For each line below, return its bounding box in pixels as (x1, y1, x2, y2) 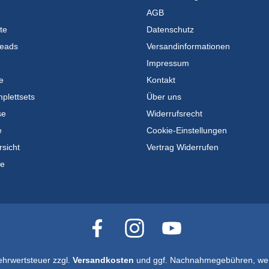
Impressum (147, 58, 189, 68)
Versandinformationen (147, 41, 230, 51)
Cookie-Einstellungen (147, 125, 227, 135)
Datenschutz (147, 24, 194, 34)
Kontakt (147, 74, 175, 85)
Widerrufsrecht (147, 108, 202, 118)
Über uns (147, 91, 181, 101)
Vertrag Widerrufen (147, 142, 219, 152)
